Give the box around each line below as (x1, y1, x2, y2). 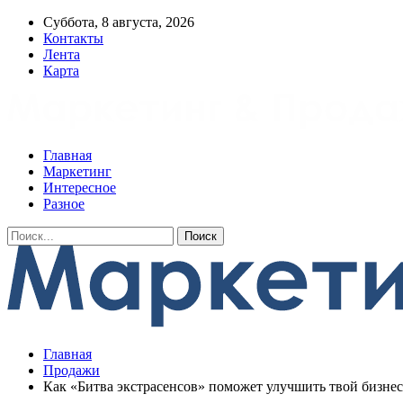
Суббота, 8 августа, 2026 (43, 14, 194, 30)
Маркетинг (43, 164, 112, 179)
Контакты (43, 31, 103, 46)
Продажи (43, 363, 100, 378)
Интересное (43, 180, 116, 195)
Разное (43, 196, 85, 211)
